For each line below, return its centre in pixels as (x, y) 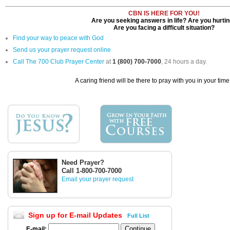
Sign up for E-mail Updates (76, 215)
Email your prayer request (98, 179)
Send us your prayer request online (62, 50)
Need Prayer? (83, 163)
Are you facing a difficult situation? (164, 28)
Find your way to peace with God (58, 38)
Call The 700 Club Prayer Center (59, 62)
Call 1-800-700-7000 (92, 171)
